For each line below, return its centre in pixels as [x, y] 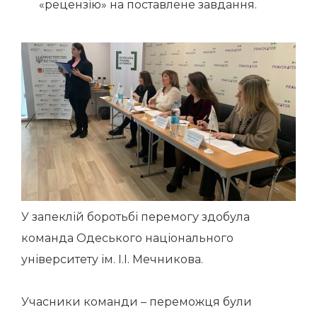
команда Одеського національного [127, 238]
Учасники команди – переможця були [137, 302]
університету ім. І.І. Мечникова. [112, 259]
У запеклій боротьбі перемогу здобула [136, 217]
